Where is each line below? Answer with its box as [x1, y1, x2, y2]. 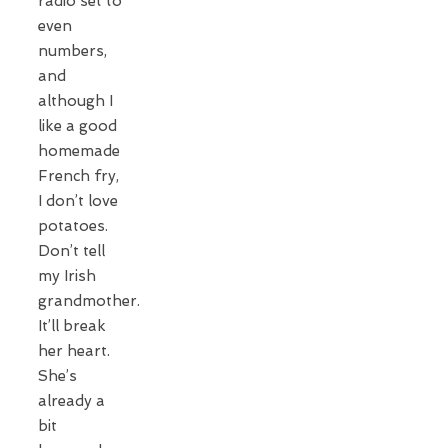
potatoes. [38, 216, 112, 235]
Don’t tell [38, 241, 105, 260]
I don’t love [38, 191, 118, 210]
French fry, [38, 166, 119, 185]
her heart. [38, 341, 114, 360]
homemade [38, 141, 120, 160]
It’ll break [38, 316, 106, 335]
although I [38, 91, 113, 110]
